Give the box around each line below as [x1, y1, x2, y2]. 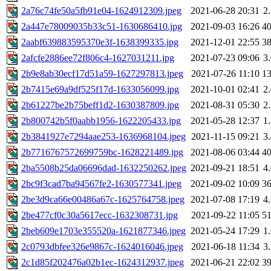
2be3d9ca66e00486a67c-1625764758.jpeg [21, 194, 184, 205]
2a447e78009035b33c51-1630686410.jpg [21, 21, 182, 32]
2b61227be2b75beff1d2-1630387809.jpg [21, 100, 179, 111]
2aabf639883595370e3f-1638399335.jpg [21, 37, 178, 48]
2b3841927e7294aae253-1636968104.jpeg [21, 131, 186, 142]
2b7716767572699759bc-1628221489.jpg [21, 147, 183, 158]
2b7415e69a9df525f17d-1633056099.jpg [21, 84, 179, 95]
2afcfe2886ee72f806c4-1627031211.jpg [21, 53, 174, 64]
